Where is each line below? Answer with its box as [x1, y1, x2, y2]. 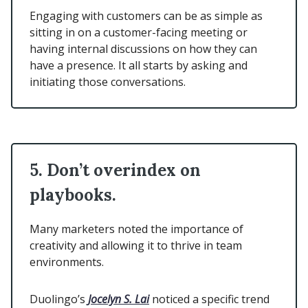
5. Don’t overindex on [30, 159, 201, 181]
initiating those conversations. [30, 74, 188, 90]
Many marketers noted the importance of [30, 221, 243, 237]
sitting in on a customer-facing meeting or [30, 25, 247, 41]
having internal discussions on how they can [30, 41, 257, 57]
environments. [30, 254, 107, 270]
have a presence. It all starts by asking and [30, 58, 247, 74]
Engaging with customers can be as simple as [30, 8, 263, 24]
